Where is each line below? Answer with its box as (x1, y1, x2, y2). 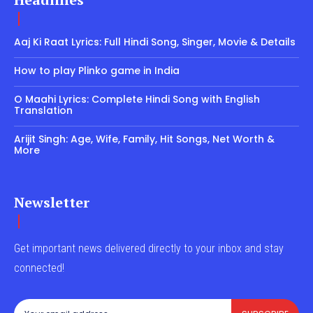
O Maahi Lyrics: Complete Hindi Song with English (14, 92, 260, 106)
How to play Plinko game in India (14, 63, 180, 78)
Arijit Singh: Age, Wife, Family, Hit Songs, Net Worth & (14, 131, 275, 146)
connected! (14, 261, 64, 275)
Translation (14, 103, 75, 117)
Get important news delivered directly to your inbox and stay (14, 241, 284, 255)
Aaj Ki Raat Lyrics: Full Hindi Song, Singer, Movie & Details (14, 34, 298, 49)
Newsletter (14, 192, 89, 212)
